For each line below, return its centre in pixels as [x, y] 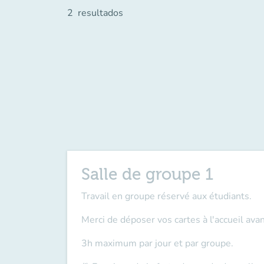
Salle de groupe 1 [147, 174]
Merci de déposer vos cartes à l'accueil [162, 220]
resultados [100, 13]
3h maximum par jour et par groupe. [157, 243]
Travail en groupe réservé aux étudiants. [168, 196]
